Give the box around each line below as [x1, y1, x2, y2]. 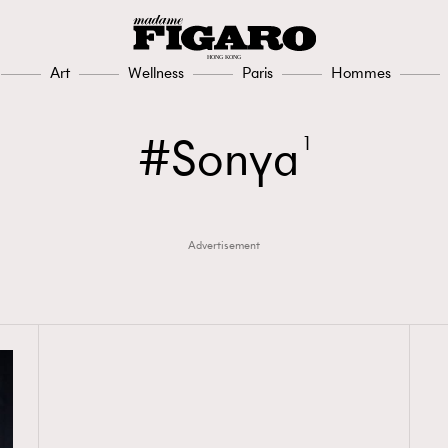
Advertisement [188, 237, 260, 253]
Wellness [128, 62, 184, 83]
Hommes [331, 62, 391, 83]
